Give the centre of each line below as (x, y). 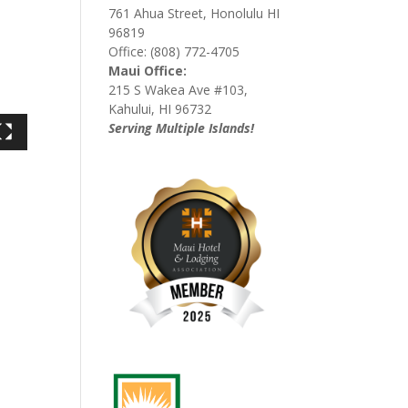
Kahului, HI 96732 (160, 108)
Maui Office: (148, 70)
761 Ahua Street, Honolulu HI (194, 13)
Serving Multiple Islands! (182, 127)
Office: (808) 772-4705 (174, 51)
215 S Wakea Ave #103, (178, 89)
